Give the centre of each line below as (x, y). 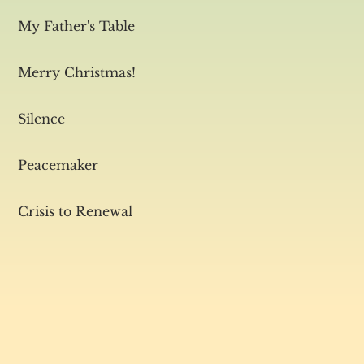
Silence (41, 119)
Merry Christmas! (77, 72)
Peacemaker (58, 165)
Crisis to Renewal (75, 211)
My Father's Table (76, 26)
